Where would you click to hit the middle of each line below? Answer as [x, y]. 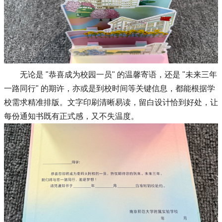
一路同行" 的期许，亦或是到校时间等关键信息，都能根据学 [110, 88]
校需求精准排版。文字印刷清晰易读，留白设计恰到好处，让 [111, 102]
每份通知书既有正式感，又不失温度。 [71, 116]
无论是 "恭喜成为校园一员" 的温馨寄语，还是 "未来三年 [118, 74]
